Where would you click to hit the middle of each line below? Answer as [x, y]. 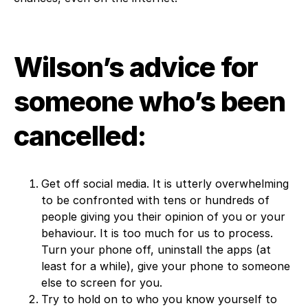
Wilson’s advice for [136, 67]
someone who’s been [150, 101]
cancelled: [80, 135]
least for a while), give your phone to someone [166, 266]
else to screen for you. [102, 282]
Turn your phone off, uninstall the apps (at [156, 249]
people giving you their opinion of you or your [163, 216]
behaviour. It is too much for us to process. [157, 233]
